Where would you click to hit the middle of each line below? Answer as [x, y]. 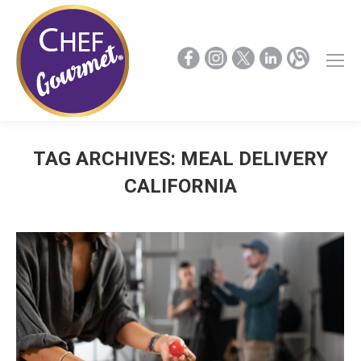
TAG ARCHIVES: [107, 159]
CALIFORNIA [180, 186]
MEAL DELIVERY [254, 159]
